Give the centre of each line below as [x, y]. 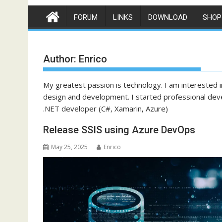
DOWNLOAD [168, 17]
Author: [61, 59]
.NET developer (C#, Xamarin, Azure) [106, 109]
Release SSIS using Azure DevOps [119, 130]
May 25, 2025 [69, 147]
